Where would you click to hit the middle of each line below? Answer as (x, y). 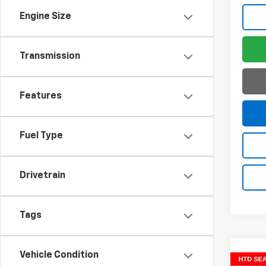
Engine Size (45, 17)
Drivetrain (42, 176)
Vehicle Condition (59, 255)
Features (41, 96)
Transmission (50, 56)
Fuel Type (41, 136)
